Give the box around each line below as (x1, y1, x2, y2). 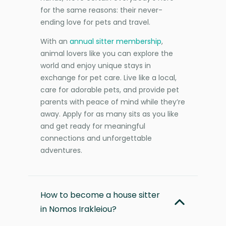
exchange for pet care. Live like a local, (40, 72, 177, 83)
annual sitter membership (70, 36, 161, 46)
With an (40, 36, 70, 46)
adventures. (40, 145, 82, 155)
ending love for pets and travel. (40, 17, 150, 27)
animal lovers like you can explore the (40, 48, 173, 59)
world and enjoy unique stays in (40, 60, 151, 71)
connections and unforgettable (40, 133, 152, 143)
